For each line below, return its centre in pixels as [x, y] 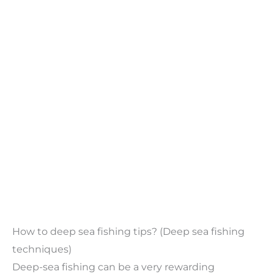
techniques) [43, 249]
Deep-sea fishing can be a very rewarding [113, 267]
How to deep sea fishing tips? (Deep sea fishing [128, 231]
